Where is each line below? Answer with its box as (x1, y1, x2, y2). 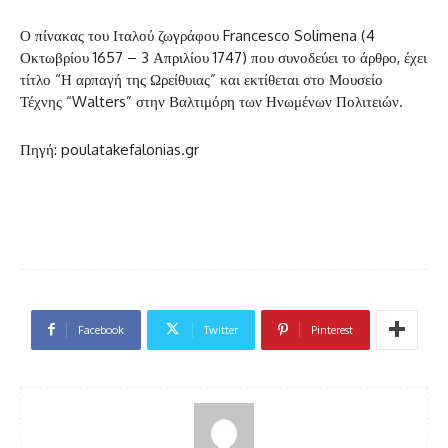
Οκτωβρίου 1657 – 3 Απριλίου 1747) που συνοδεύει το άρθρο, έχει (20, 47, 427, 67)
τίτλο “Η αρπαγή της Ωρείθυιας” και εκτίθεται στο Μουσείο (20, 69, 383, 89)
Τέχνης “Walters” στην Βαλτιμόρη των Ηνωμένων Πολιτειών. (20, 91, 403, 111)
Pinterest (310, 322, 353, 337)
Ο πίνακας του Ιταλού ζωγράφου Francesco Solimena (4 (20, 25, 375, 45)
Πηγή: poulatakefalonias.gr (20, 139, 199, 159)
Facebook (77, 322, 124, 337)
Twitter (203, 322, 238, 337)
